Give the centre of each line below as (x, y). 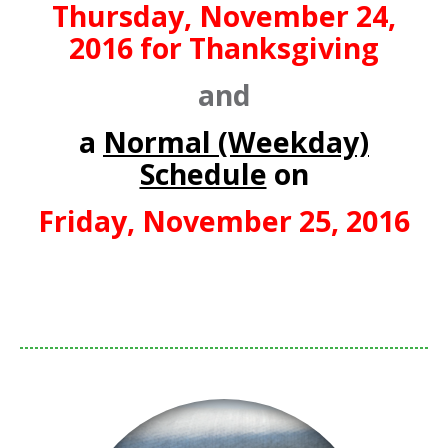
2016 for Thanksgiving (224, 48)
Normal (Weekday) (236, 142)
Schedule (203, 174)
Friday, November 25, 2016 (224, 221)
